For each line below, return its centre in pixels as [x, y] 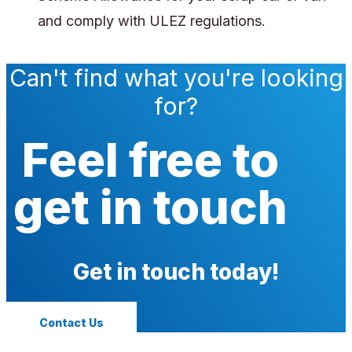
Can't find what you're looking [176, 78]
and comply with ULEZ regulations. [152, 21]
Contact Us [71, 323]
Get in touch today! [176, 272]
